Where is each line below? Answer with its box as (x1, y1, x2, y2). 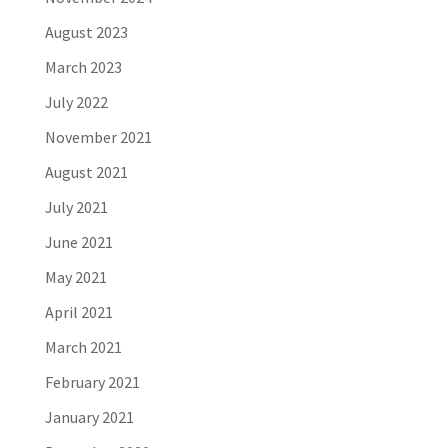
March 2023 (44, 56, 122, 77)
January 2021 (44, 406, 134, 427)
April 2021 (44, 301, 113, 322)
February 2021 (44, 371, 140, 392)
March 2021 (44, 336, 122, 357)
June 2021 (44, 231, 113, 252)
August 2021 (44, 161, 128, 182)
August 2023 (44, 21, 128, 42)
